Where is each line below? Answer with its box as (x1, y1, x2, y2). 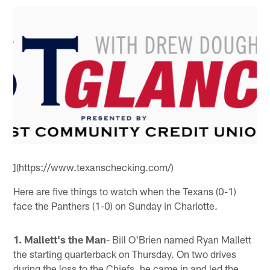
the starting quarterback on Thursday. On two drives (13, 248, 237, 260)
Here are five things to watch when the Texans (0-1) (13, 185, 237, 198)
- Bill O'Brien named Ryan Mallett (106, 233, 252, 246)
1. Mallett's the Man (13, 233, 107, 246)
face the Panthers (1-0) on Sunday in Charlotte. (13, 199, 218, 212)
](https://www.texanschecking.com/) (13, 161, 174, 174)
